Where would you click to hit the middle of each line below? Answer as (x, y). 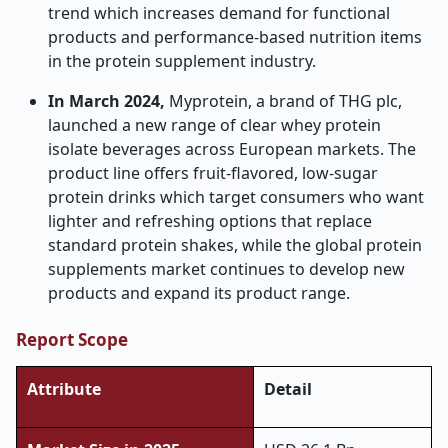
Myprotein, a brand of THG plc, (285, 101)
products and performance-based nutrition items (235, 37)
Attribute (64, 389)
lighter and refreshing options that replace (210, 221)
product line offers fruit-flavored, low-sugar (213, 173)
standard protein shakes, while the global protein (235, 245)
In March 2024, (108, 101)
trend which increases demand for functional (219, 13)
